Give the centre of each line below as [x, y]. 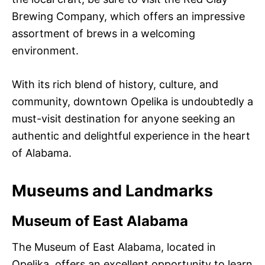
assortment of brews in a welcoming [104, 34]
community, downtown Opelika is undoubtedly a [132, 102]
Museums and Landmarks [112, 191]
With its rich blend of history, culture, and [115, 85]
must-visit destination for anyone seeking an [124, 119]
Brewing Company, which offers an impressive [128, 17]
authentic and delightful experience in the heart [131, 136]
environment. [45, 51]
